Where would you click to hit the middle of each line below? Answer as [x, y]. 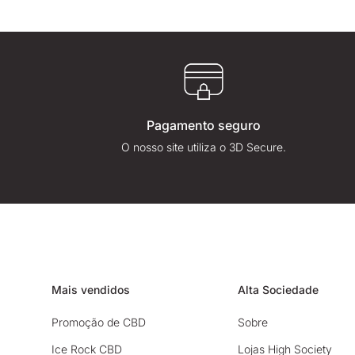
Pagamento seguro [204, 126]
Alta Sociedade [279, 290]
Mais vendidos [91, 290]
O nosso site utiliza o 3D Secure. [204, 147]
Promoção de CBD [99, 323]
